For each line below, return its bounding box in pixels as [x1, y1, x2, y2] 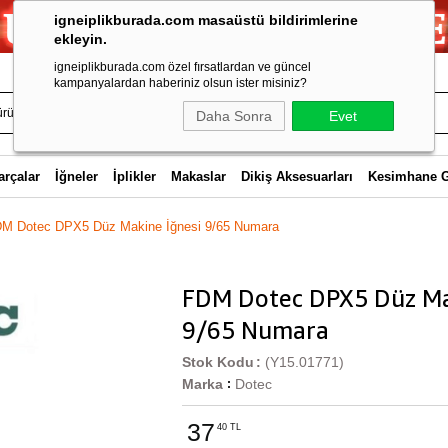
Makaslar [170, 169, 226, 184]
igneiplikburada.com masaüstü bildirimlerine [54, 12, 358, 28]
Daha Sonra [196, 108, 272, 124]
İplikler [112, 169, 156, 184]
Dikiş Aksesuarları [240, 169, 353, 184]
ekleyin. [54, 31, 107, 47]
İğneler [54, 169, 98, 184]
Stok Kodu [182, 354, 254, 370]
